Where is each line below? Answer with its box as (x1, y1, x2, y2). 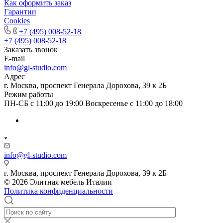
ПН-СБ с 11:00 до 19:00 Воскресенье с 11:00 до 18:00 (4, 99, 183, 108)
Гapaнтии (4, 7, 36, 16)
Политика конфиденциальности (4, 186, 113, 195)
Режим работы (4, 90, 53, 99)
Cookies (4, 16, 30, 25)
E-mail (4, 54, 25, 63)
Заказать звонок (4, 45, 58, 54)
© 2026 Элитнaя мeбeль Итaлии (4, 177, 112, 186)
